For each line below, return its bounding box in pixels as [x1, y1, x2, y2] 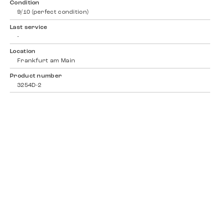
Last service [10, 24, 48, 30]
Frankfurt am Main [17, 58, 76, 64]
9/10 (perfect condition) [17, 9, 89, 16]
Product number [10, 73, 62, 79]
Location [10, 49, 36, 55]
